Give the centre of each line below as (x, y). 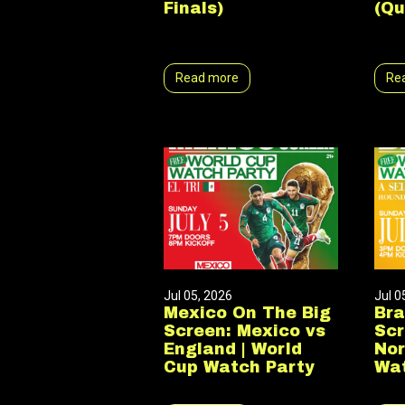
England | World (233, 349)
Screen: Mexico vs (245, 331)
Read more (207, 78)
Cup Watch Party (240, 367)
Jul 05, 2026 (198, 296)
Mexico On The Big (248, 313)
